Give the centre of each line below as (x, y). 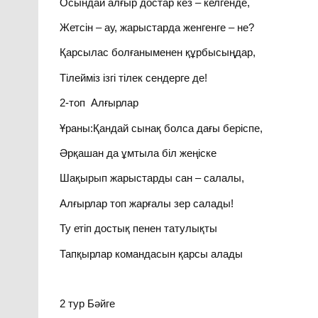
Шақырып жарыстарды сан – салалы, (152, 178)
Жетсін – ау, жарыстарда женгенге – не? (157, 27)
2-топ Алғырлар (99, 103)
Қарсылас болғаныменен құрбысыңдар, (158, 53)
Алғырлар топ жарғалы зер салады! (147, 203)
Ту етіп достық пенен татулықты (139, 229)
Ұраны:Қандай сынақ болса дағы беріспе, (161, 128)
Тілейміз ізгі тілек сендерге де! (134, 77)
